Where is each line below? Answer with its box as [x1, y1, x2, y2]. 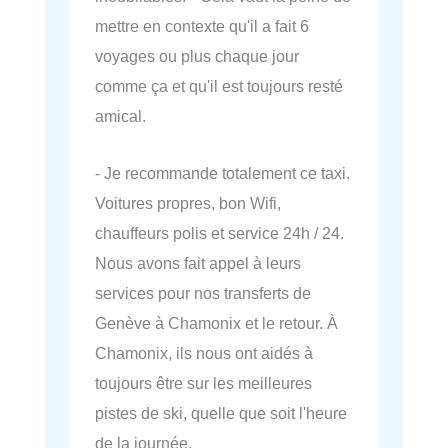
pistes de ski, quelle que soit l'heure [95, 403, 347, 422]
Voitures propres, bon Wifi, [95, 193, 281, 212]
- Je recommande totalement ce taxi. [95, 163, 350, 182]
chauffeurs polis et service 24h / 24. [95, 223, 344, 242]
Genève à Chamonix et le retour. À [95, 313, 338, 332]
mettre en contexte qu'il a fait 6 [95, 17, 309, 36]
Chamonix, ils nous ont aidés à [95, 343, 313, 362]
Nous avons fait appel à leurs [95, 253, 301, 272]
